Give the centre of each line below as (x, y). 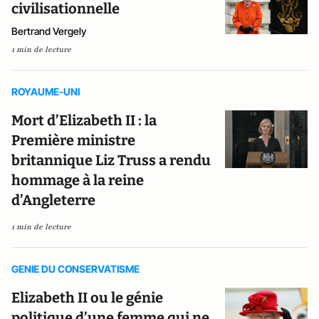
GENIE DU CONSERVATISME (75, 268)
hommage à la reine (78, 180)
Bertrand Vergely (49, 31)
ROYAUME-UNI (46, 91)
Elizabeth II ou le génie (87, 297)
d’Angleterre (53, 200)
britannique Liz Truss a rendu (111, 160)
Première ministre (73, 140)
